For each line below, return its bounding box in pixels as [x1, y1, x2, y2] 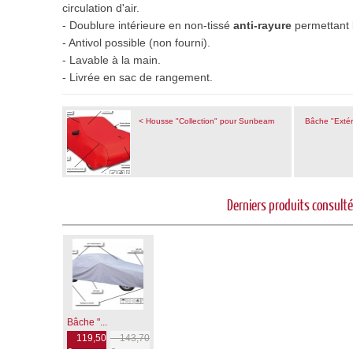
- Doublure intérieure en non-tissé [62, 19, 233, 32]
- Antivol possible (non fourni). [62, 36, 210, 49]
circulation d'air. [62, 2, 139, 14]
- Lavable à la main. [62, 54, 161, 66]
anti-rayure [233, 19, 292, 32]
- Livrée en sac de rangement [62, 71, 210, 84]
